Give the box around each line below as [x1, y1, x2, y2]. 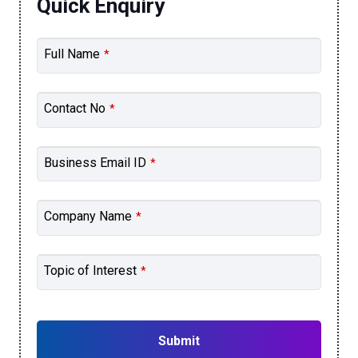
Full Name [44, 46, 100, 62]
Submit [158, 332, 200, 348]
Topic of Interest [44, 263, 137, 279]
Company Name [44, 209, 132, 225]
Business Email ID [44, 154, 146, 170]
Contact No [44, 100, 105, 116]
